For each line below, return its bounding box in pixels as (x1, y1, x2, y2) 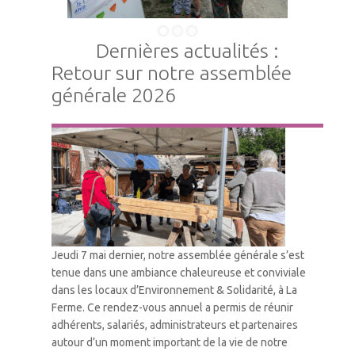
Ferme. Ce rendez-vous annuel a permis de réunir (52, 300, 293, 314)
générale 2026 (52, 83, 176, 106)
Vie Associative (52, 125, 126, 139)
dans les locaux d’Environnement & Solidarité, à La (52, 283, 297, 296)
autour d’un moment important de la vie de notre (52, 335, 288, 349)
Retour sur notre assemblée (52, 61, 292, 84)
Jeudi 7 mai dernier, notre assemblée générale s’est (52, 248, 304, 261)
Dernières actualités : (96, 39, 279, 62)
